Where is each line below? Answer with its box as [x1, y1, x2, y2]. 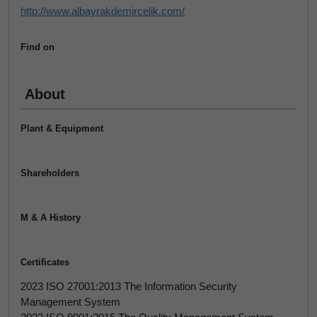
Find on [21, 42, 54, 52]
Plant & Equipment [21, 123, 103, 134]
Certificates [21, 257, 69, 267]
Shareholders [21, 168, 79, 178]
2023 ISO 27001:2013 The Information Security [21, 280, 237, 292]
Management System [21, 296, 120, 308]
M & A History [21, 212, 81, 223]
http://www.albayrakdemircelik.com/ [21, 5, 185, 17]
